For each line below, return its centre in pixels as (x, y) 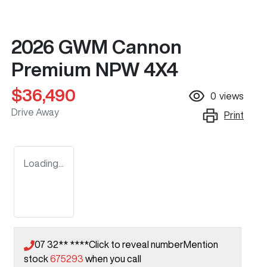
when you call (113, 259)
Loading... (44, 164)
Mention (201, 245)
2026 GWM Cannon (97, 47)
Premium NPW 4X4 (95, 69)
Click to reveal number (136, 245)
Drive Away (35, 112)
